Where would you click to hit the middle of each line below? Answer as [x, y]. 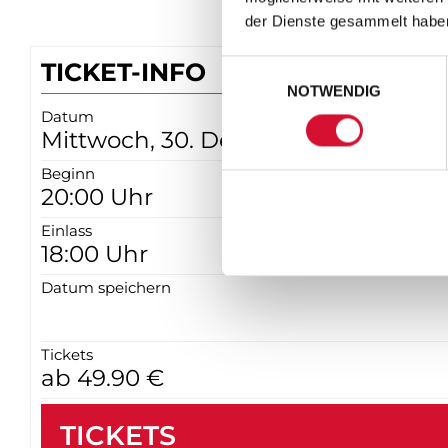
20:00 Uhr [97, 197]
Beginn [68, 174]
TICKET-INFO [123, 71]
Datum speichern [106, 288]
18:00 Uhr [94, 254]
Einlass [66, 231]
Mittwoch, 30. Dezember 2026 [212, 140]
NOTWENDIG [334, 91]
